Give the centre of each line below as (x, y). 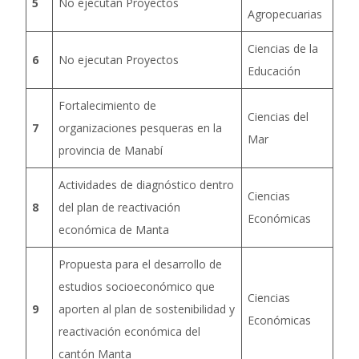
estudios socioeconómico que (137, 286)
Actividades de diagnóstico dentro (146, 185)
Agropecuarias (285, 14)
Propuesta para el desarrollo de (140, 264)
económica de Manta (114, 230)
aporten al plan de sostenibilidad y (147, 309)
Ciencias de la (283, 48)
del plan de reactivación (119, 207)
